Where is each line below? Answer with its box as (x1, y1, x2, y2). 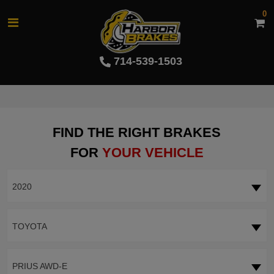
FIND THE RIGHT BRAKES (53, 125, 221, 141)
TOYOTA (12, 221, 47, 232)
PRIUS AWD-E (12, 261, 67, 272)
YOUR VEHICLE (102, 145, 204, 161)
